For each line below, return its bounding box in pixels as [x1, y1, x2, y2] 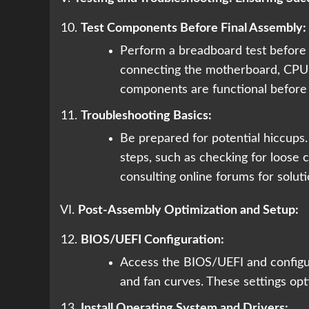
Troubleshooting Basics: [81, 110, 212, 123]
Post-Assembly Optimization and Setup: [78, 204, 299, 217]
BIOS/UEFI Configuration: [81, 234, 224, 247]
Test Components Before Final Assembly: [81, 22, 306, 35]
